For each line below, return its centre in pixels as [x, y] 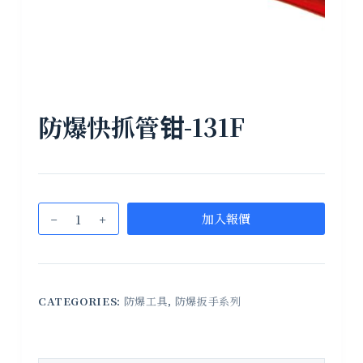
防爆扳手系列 [208, 301]
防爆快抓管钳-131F [141, 127]
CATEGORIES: [81, 301]
